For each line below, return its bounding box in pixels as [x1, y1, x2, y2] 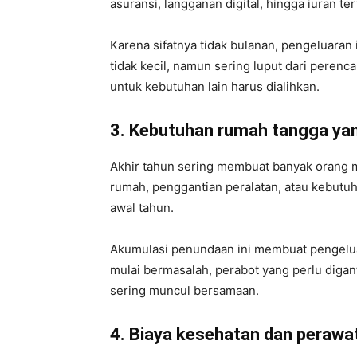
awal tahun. [110, 200, 174, 216]
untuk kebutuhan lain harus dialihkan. [110, 79, 320, 95]
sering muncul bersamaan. [110, 283, 259, 299]
